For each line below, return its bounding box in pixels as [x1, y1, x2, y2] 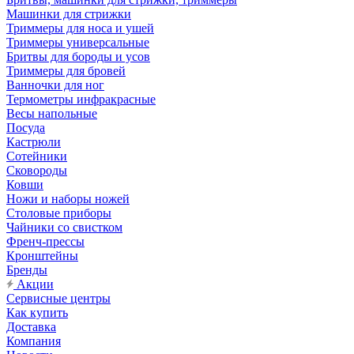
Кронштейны [6, 249, 78, 262]
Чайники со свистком [6, 220, 122, 234]
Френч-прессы [6, 235, 85, 248]
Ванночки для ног [6, 78, 104, 92]
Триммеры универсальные [6, 36, 149, 49]
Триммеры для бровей [6, 64, 126, 77]
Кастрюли [6, 135, 61, 149]
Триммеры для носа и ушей [6, 21, 154, 35]
